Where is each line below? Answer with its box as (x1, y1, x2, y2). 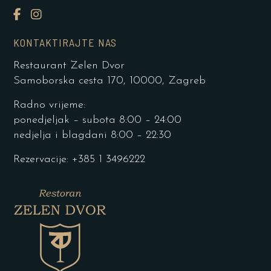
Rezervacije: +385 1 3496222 (13, 153, 145, 165)
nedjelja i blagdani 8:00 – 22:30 (13, 129, 171, 141)
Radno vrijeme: (13, 99, 85, 111)
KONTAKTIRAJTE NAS (13, 35, 117, 49)
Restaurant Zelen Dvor (13, 59, 125, 71)
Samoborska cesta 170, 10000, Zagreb (13, 74, 206, 87)
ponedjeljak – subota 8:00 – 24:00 (13, 114, 181, 126)
